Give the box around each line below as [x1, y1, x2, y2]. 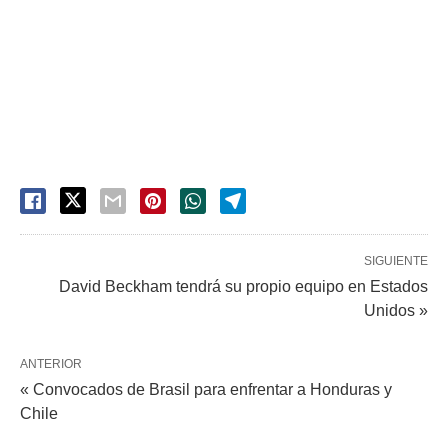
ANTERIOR [20, 357, 82, 371]
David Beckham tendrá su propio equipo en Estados [59, 278, 428, 295]
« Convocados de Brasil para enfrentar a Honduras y [20, 381, 392, 398]
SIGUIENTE [364, 254, 428, 268]
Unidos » [364, 302, 428, 319]
